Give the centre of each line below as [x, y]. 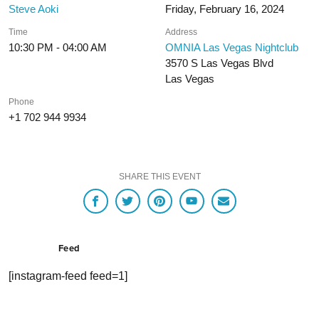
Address [182, 32]
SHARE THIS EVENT [159, 176]
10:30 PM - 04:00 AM [58, 47]
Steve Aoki [33, 9]
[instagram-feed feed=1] [68, 276]
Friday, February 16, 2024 [225, 9]
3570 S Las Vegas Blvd [220, 63]
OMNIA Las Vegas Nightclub [232, 47]
